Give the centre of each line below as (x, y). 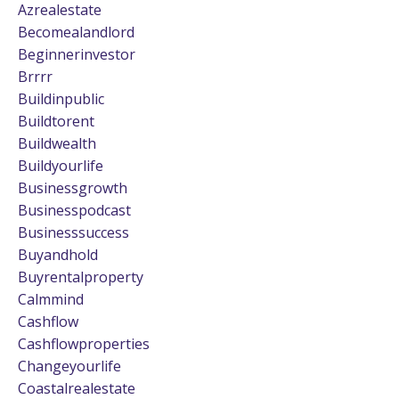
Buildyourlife (61, 165)
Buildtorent (56, 121)
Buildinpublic (61, 98)
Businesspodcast (74, 210)
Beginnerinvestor (77, 54)
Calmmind (51, 299)
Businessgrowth (73, 187)
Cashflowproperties (84, 343)
